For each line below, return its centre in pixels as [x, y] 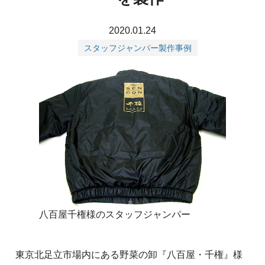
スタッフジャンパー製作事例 [138, 48]
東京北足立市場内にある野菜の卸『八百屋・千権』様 [129, 254]
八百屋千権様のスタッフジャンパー [115, 214]
